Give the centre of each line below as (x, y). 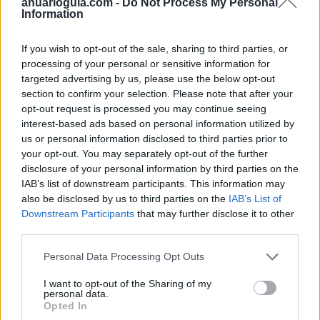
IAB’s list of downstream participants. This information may (153, 183)
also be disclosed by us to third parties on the (125, 198)
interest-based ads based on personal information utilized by (158, 123)
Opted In (66, 305)
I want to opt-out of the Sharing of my (127, 283)
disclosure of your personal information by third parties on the (160, 168)
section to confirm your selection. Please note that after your (157, 93)
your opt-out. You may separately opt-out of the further (145, 153)
